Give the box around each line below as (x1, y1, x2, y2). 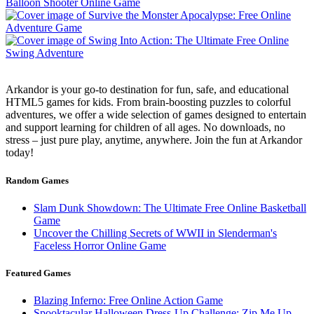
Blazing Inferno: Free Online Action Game (34, 294, 223, 307)
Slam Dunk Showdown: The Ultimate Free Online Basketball (34, 201, 306, 214)
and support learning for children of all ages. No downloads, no (6, 121, 285, 134)
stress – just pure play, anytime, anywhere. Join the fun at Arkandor (6, 134, 302, 146)
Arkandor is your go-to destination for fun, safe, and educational (6, 83, 289, 96)
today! (6, 146, 34, 159)
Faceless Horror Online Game (34, 239, 166, 252)
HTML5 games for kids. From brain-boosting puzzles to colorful (6, 96, 291, 109)
